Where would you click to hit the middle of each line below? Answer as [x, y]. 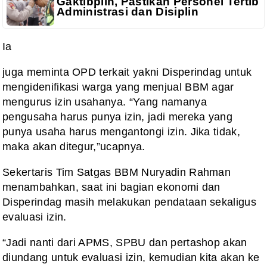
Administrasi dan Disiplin [128, 11]
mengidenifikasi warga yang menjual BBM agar [118, 87]
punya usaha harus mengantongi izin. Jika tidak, [122, 131]
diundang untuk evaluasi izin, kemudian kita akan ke [131, 257]
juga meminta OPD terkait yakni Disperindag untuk [127, 72]
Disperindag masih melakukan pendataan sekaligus [130, 202]
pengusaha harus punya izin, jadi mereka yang [118, 117]
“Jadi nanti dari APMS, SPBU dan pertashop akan [125, 242]
